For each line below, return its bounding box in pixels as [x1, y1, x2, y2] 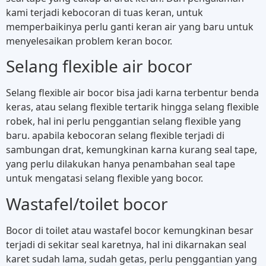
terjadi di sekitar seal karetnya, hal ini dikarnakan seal [6, 237, 246, 251]
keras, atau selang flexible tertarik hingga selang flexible [6, 100, 259, 114]
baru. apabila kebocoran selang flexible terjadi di [6, 129, 224, 142]
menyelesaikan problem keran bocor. [6, 34, 172, 48]
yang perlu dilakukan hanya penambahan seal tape [6, 157, 235, 171]
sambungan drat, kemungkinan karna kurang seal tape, [6, 143, 257, 157]
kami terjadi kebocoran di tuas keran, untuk [6, 6, 203, 20]
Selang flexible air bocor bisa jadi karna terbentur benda [6, 86, 259, 100]
